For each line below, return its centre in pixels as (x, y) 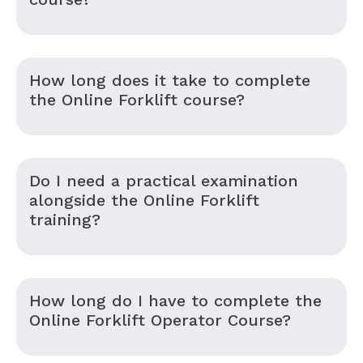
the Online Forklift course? (137, 99)
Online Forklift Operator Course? (160, 320)
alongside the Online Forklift (144, 200)
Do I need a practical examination (164, 180)
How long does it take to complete (170, 80)
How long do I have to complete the (175, 300)
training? (65, 219)
